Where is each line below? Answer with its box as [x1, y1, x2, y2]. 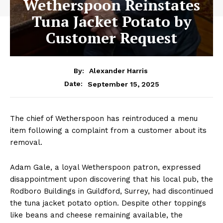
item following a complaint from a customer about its [10, 126, 207, 135]
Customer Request [46, 27, 177, 48]
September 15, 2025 [87, 80, 159, 88]
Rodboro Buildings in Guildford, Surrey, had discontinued [10, 187, 213, 196]
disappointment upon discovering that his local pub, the [10, 175, 213, 184]
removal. [10, 138, 42, 147]
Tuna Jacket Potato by [31, 11, 192, 31]
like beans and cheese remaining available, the [10, 211, 183, 220]
